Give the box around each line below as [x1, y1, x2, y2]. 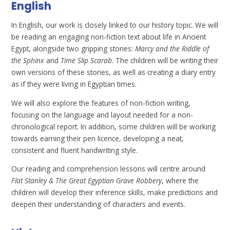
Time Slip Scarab [61, 55, 112, 66]
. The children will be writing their [112, 55, 219, 66]
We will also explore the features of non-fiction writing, [11, 98, 191, 108]
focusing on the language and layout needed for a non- [11, 109, 194, 120]
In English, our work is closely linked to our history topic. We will [11, 20, 219, 30]
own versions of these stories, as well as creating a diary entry [11, 67, 216, 78]
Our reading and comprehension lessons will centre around [11, 164, 206, 174]
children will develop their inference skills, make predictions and [11, 187, 218, 198]
